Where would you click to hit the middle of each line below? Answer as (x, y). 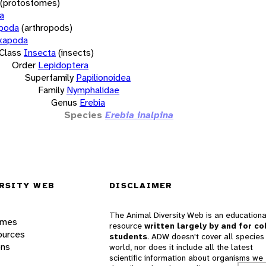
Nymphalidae (93, 90)
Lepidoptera (63, 65)
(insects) (76, 52)
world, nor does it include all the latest (181, 247)
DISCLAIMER (141, 186)
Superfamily (49, 77)
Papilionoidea (103, 77)
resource (127, 226)
